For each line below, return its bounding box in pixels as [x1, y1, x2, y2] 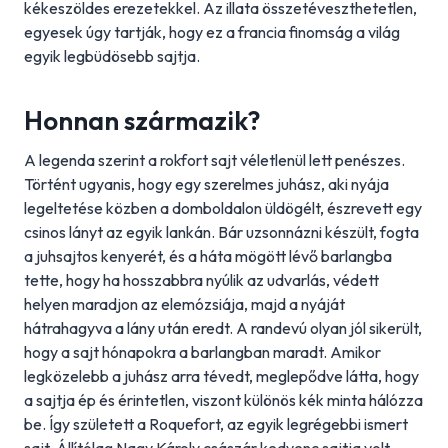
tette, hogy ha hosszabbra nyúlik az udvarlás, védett [24, 270, 379, 290]
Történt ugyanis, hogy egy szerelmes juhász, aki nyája [24, 174, 389, 194]
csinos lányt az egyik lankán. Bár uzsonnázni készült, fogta [24, 222, 419, 242]
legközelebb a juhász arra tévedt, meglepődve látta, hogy [24, 366, 419, 386]
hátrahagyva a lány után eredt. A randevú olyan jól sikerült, [24, 318, 422, 338]
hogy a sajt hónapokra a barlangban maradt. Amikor [24, 342, 381, 362]
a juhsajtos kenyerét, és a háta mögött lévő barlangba [24, 246, 392, 266]
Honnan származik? [24, 104, 260, 137]
